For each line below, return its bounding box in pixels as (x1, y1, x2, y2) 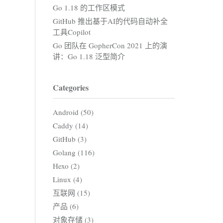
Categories (53, 82, 89, 94)
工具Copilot (53, 27, 91, 37)
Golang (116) (53, 147, 95, 158)
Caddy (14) (53, 120, 88, 131)
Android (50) (53, 107, 94, 117)
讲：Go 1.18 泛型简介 (53, 51, 125, 62)
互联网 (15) (53, 188, 90, 198)
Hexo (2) (53, 161, 80, 171)
